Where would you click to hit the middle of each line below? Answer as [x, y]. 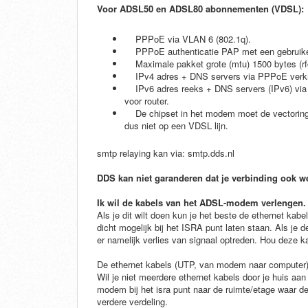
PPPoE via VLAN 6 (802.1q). [189, 39]
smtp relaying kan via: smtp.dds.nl [166, 153]
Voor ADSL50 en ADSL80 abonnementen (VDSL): [200, 9]
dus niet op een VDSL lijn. [176, 126]
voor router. [148, 101]
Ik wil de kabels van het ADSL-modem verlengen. [201, 203]
